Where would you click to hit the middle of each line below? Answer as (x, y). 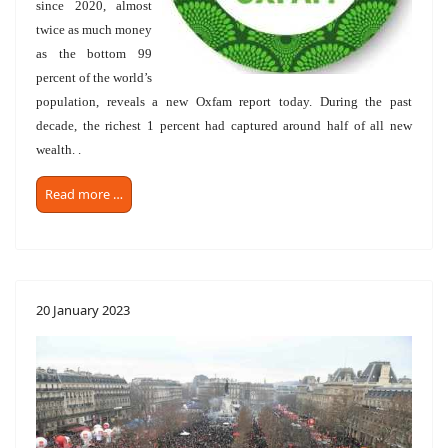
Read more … (84, 193)
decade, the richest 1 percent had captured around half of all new (224, 125)
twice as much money (94, 29)
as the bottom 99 (94, 53)
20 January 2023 (83, 309)
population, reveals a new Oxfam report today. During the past (224, 101)
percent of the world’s (94, 77)
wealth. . (60, 149)
